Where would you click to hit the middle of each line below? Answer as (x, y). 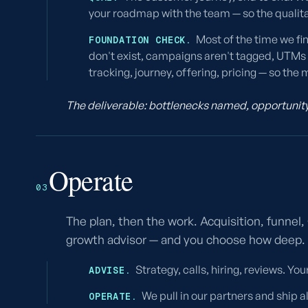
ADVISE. (110, 270)
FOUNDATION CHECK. (140, 40)
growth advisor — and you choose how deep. (186, 239)
